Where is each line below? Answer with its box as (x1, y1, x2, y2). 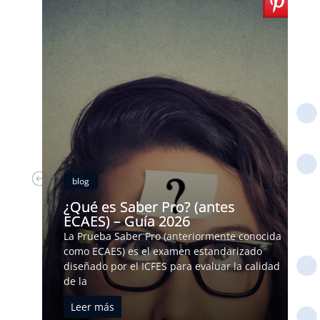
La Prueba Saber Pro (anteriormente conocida (64, 229, 282, 243)
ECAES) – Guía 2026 (64, 211, 191, 231)
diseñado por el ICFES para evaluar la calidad (64, 259, 281, 273)
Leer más (71, 299, 115, 314)
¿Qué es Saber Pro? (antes (64, 196, 236, 216)
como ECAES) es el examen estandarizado (64, 244, 263, 258)
